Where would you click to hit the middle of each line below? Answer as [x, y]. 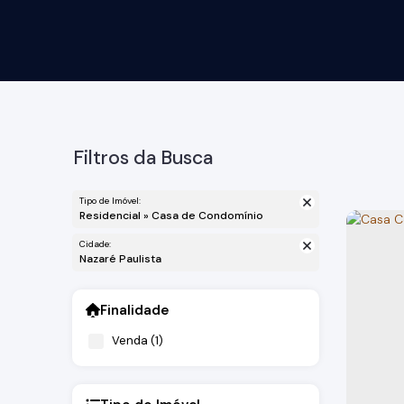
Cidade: [95, 244]
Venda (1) [138, 340]
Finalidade [134, 310]
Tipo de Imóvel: [110, 201]
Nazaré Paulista [124, 259]
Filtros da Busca [143, 158]
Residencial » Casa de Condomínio [174, 216]
